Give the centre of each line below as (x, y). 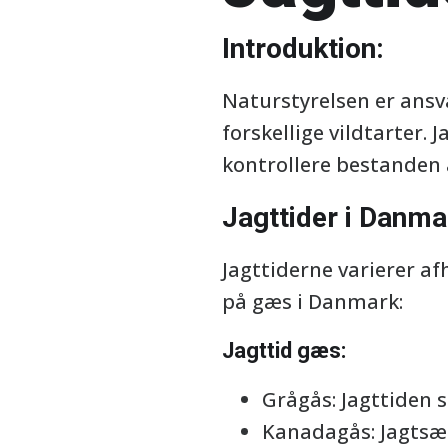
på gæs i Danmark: (312, 301)
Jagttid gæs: (284, 350)
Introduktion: (303, 48)
